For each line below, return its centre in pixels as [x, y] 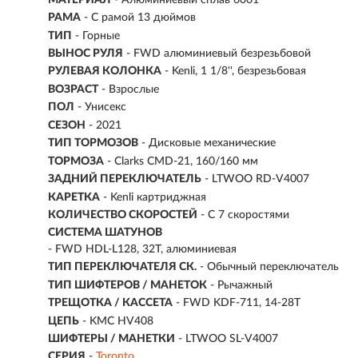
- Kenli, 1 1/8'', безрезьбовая [235, 72]
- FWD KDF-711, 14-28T [238, 303]
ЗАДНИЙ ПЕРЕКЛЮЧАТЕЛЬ [125, 179]
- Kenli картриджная [155, 197]
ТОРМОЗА [76, 161]
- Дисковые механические [209, 143]
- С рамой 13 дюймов [140, 18]
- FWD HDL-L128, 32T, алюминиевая [142, 249]
